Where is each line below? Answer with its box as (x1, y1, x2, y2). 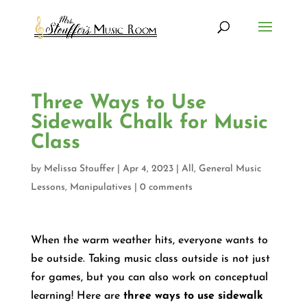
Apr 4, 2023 (122, 164, 173, 174)
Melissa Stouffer (43, 164, 114, 174)
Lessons (30, 182, 65, 193)
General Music (198, 164, 261, 174)
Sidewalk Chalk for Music (30, 113, 268, 133)
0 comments (139, 182, 193, 193)
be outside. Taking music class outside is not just (30, 254, 270, 265)
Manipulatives (69, 182, 132, 193)
